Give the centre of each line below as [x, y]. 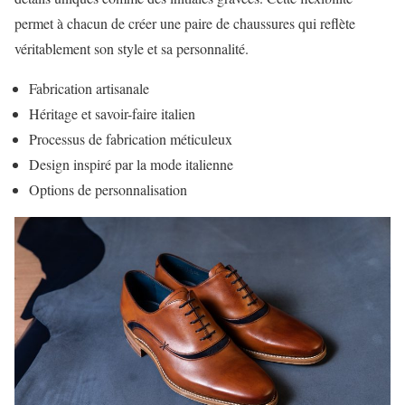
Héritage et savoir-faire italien [112, 114]
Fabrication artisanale [89, 89]
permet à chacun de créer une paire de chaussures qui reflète [185, 24]
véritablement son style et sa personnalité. [132, 49]
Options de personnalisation [108, 190]
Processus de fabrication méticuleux [131, 139]
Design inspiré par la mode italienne [131, 165]
